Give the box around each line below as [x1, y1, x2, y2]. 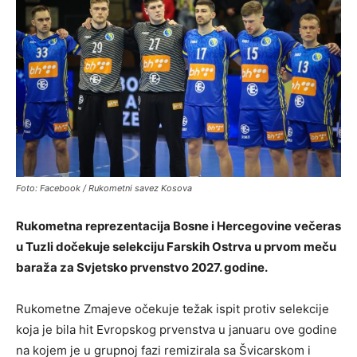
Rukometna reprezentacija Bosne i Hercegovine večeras [16, 218, 341, 233]
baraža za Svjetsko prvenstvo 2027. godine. [16, 259, 268, 275]
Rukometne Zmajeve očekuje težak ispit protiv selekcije [16, 300, 329, 316]
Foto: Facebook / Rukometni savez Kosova [16, 182, 192, 194]
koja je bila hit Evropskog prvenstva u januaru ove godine [16, 321, 337, 337]
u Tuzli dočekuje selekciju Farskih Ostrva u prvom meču [16, 238, 336, 254]
